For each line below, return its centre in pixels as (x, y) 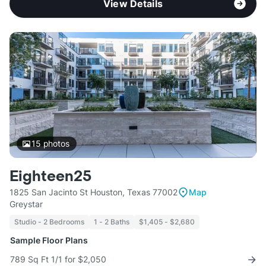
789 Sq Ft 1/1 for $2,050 (58, 259)
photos (55, 144)
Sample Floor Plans (49, 240)
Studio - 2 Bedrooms (49, 222)
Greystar (26, 204)
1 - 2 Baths (112, 222)
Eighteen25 (50, 177)
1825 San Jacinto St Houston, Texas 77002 (94, 192)
